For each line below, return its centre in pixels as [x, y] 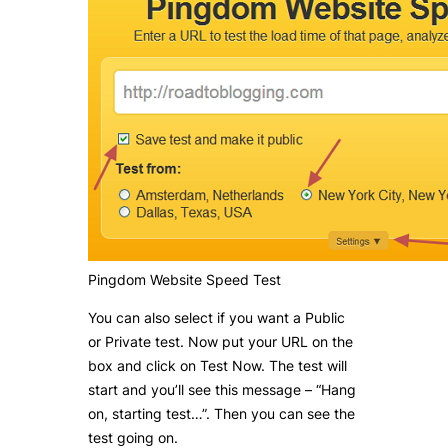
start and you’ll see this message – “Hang [222, 390]
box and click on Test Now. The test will [217, 366]
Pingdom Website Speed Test [184, 280]
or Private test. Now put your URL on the [220, 342]
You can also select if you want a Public [216, 318]
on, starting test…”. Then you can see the [221, 414]
